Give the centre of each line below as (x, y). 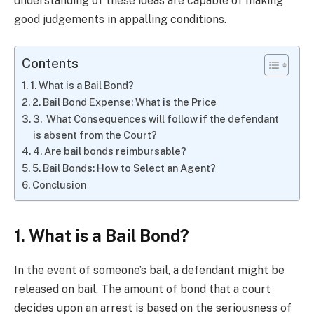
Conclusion (59, 185)
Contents (50, 63)
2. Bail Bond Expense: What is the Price (125, 102)
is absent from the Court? (95, 135)
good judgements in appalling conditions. (120, 19)
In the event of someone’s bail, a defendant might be (149, 271)
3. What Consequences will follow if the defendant (156, 119)
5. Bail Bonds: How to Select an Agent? (124, 168)
